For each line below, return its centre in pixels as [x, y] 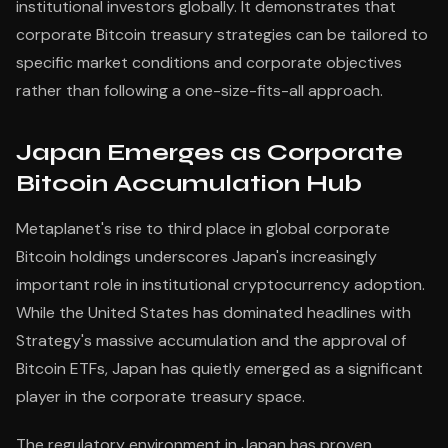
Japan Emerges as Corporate [209, 152]
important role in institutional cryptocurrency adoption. [220, 284]
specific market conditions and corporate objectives [209, 62]
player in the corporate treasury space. [160, 396]
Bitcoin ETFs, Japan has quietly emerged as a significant [219, 368]
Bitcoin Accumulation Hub [189, 183]
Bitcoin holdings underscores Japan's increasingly [196, 256]
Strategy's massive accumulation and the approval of [211, 340]
